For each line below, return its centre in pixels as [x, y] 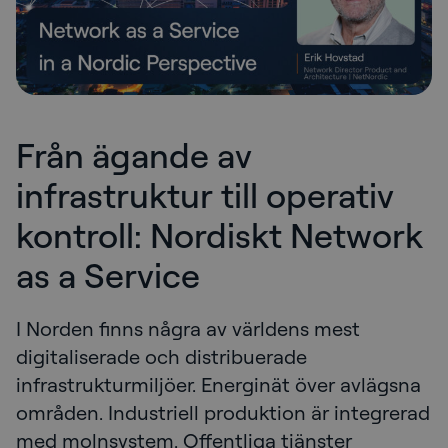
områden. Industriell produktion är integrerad [223, 413]
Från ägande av [134, 155]
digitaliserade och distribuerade [161, 357]
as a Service [108, 275]
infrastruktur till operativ [205, 195]
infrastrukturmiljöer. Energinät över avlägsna [218, 385]
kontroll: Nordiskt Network [219, 235]
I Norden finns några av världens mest [188, 329]
